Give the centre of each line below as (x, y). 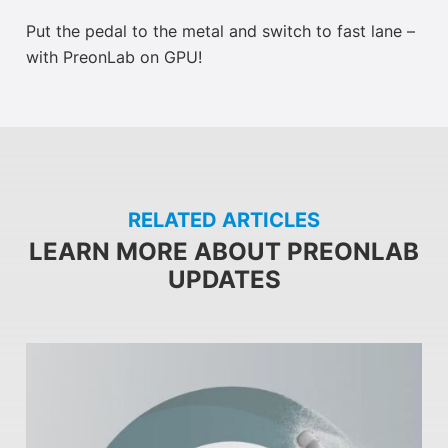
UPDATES (224, 280)
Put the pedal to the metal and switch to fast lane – (220, 31)
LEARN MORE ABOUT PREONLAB (224, 252)
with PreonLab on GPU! (114, 57)
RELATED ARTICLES (224, 220)
